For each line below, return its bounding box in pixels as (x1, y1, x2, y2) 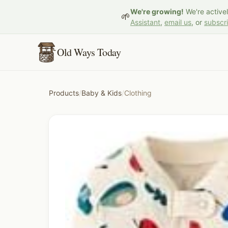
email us (164, 18, 191, 26)
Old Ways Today (57, 45, 121, 59)
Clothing (124, 89, 152, 97)
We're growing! (130, 7, 184, 16)
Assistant (130, 18, 160, 26)
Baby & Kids (81, 89, 122, 97)
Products (49, 89, 79, 97)
